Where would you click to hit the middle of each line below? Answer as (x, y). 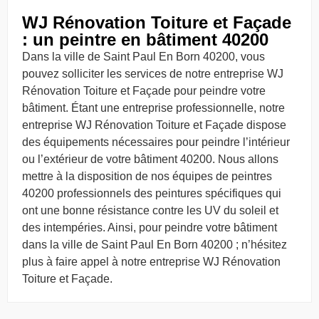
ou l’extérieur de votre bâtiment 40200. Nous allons (150, 159)
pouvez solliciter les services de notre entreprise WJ (153, 73)
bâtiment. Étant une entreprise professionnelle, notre (153, 108)
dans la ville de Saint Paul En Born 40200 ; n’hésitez (155, 244)
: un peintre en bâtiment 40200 (145, 39)
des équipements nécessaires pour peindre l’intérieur (156, 142)
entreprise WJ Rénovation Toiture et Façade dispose (154, 125)
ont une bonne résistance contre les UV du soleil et (150, 210)
